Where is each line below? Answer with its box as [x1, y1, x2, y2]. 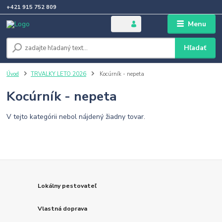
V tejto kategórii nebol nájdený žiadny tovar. [6, 111, 146, 121]
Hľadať [184, 43, 207, 53]
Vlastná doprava [38, 204, 88, 213]
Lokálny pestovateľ [38, 182, 97, 190]
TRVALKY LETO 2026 [31, 70, 86, 78]
